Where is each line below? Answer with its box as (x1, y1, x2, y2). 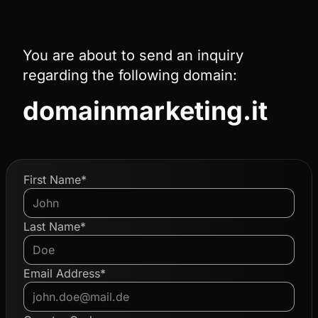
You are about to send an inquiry (23, 47, 243, 64)
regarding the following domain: (23, 67, 237, 84)
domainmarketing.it (23, 95, 268, 126)
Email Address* (23, 266, 106, 280)
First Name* (23, 172, 87, 187)
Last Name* (23, 219, 86, 234)
